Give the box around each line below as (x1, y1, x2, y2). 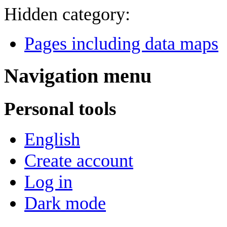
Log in (24, 172, 72, 193)
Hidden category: (4, 4, 130, 24)
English (24, 129, 80, 150)
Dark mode (24, 193, 106, 214)
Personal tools (4, 98, 116, 119)
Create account (24, 150, 133, 171)
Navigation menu (4, 64, 152, 87)
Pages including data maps (24, 33, 218, 54)
